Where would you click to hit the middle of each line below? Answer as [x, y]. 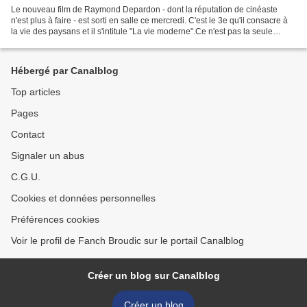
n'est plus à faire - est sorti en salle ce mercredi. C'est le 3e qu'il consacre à [149, 20]
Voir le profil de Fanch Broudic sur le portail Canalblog [127, 241]
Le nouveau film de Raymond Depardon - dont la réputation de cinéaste [144, 9]
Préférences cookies [55, 219]
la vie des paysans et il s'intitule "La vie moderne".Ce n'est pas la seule [142, 31]
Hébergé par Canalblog [65, 71]
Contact [28, 134]
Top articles [36, 92]
